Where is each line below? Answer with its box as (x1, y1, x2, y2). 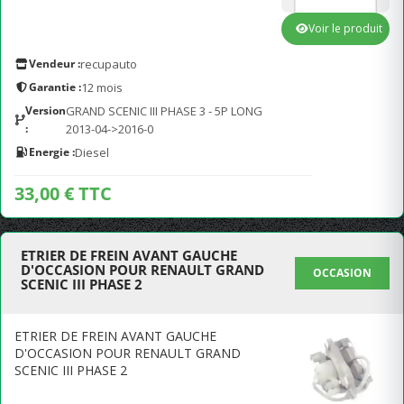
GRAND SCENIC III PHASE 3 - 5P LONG (66, 103, 263, 119)
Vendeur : (29, 56, 80, 71)
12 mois (81, 79, 123, 96)
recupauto (80, 56, 137, 72)
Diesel (75, 144, 109, 161)
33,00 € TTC (14, 181, 112, 206)
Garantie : (29, 79, 81, 95)
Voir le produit (308, 21, 382, 36)
